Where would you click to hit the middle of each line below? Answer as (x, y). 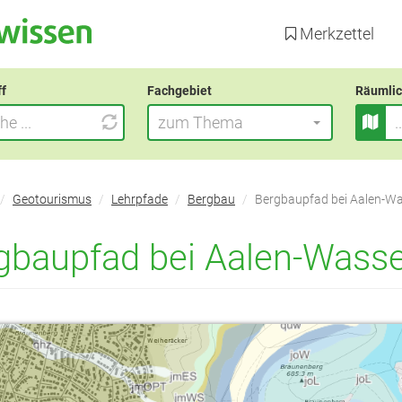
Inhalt (221, 56)
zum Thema (200, 122)
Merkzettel (337, 34)
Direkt (222, 11)
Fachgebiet (179, 91)
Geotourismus (52, 199)
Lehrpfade (140, 199)
